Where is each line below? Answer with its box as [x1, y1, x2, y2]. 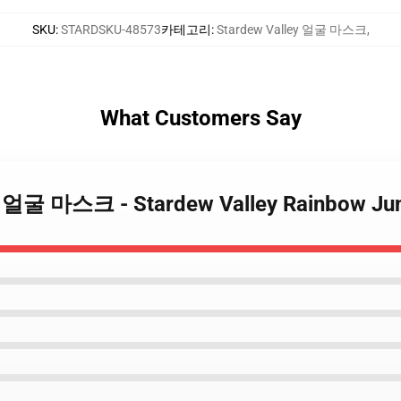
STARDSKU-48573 [60, 22, 161, 37]
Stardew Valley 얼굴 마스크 [216, 22, 367, 37]
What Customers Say [99, 106, 302, 131]
